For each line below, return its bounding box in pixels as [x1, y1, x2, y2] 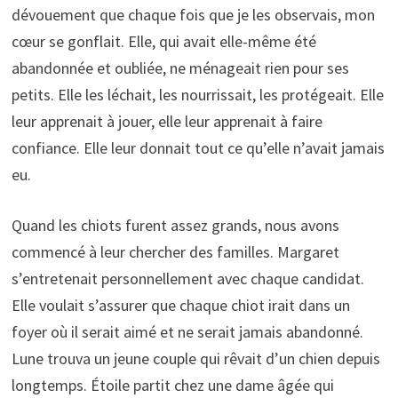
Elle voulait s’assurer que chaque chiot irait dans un [11, 295, 350, 316]
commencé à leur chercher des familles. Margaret [11, 242, 339, 263]
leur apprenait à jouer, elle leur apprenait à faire [11, 111, 322, 132]
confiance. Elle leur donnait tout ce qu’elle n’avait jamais [11, 138, 385, 159]
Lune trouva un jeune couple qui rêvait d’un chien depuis [11, 348, 380, 370]
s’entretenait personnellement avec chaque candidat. [11, 268, 364, 290]
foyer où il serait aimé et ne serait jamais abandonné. [11, 322, 363, 343]
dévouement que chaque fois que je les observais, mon [11, 4, 375, 26]
